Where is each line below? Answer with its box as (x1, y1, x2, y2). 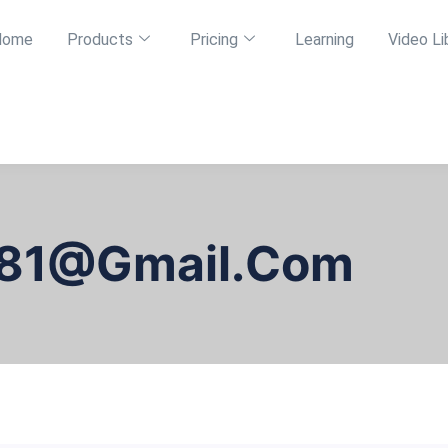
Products (66, 30, 133, 49)
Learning (294, 30, 354, 49)
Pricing (189, 30, 238, 49)
